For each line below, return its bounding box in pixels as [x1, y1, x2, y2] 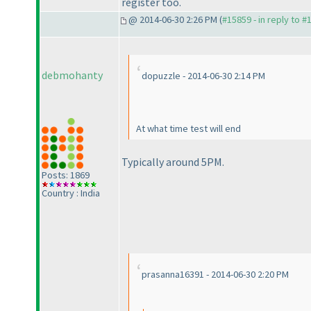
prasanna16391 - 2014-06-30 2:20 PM [142, 267, 289, 280]
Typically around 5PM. [121, 154, 224, 169]
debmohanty [42, 68, 103, 83]
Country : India [42, 186, 100, 199]
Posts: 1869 [42, 168, 90, 181]
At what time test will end [136, 122, 241, 135]
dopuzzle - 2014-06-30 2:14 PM [142, 69, 265, 83]
